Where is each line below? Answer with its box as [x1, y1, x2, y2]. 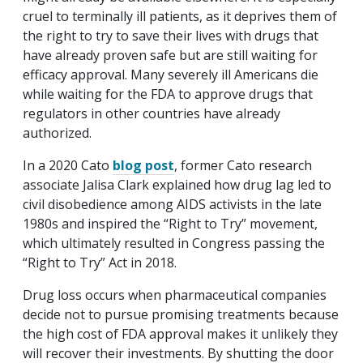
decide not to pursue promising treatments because [23, 305, 339, 323]
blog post [113, 156, 174, 174]
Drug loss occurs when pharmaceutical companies [23, 285, 327, 304]
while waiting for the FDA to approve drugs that [23, 84, 313, 103]
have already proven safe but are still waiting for [23, 45, 318, 64]
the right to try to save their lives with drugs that [23, 26, 318, 45]
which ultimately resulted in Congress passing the [23, 233, 325, 252]
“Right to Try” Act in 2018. [23, 253, 177, 271]
